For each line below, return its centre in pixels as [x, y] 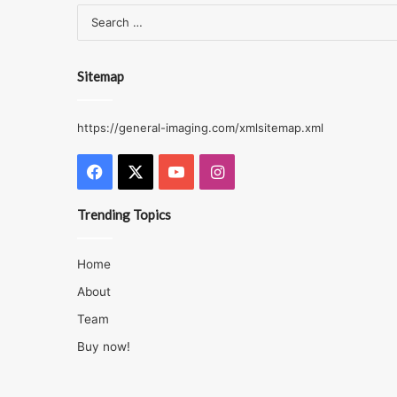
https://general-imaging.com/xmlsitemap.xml [200, 128]
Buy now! [104, 346]
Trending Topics [124, 214]
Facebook [139, 171]
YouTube [216, 171]
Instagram [261, 171]
